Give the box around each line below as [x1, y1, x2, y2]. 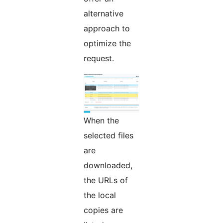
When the [84, 115, 119, 125]
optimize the [84, 38, 131, 48]
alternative [84, 8, 123, 18]
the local [84, 190, 116, 200]
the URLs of [84, 175, 128, 185]
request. [84, 53, 114, 63]
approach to [84, 23, 130, 33]
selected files [84, 130, 133, 140]
